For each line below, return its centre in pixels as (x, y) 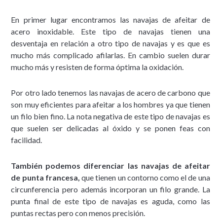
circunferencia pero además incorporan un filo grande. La (110, 189)
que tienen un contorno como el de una (145, 177)
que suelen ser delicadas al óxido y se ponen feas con (110, 128)
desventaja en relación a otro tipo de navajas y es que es (110, 43)
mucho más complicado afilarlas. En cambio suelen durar (110, 55)
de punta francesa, (45, 177)
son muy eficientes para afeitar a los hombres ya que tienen (110, 104)
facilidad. (27, 140)
